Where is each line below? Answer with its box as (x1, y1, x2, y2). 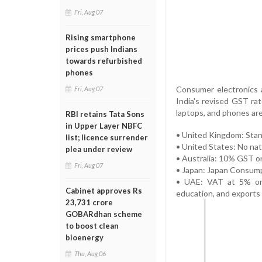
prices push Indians (65, 44, 137, 54)
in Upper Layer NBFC (65, 121, 142, 130)
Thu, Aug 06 (74, 250, 106, 257)
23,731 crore (65, 198, 113, 207)
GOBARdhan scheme (65, 209, 142, 219)
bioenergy (65, 233, 104, 242)
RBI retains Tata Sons (65, 109, 144, 119)
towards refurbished (65, 56, 142, 65)
